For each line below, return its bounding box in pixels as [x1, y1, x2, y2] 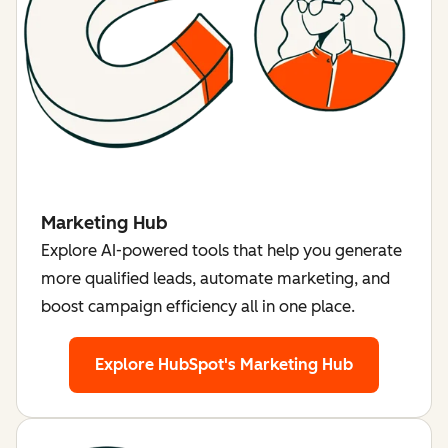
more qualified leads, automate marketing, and [41, 268, 390, 288]
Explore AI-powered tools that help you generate [41, 240, 402, 260]
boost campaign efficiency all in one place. [41, 296, 355, 316]
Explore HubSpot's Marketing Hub [95, 354, 353, 374]
